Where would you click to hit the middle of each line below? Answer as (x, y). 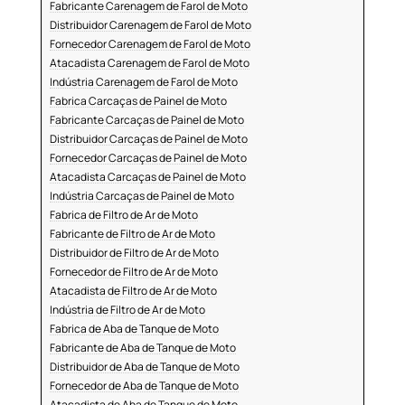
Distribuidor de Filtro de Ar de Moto (134, 253)
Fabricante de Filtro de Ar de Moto (132, 234)
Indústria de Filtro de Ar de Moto (127, 310)
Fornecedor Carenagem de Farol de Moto (150, 44)
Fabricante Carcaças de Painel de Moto (146, 120)
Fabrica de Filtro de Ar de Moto (123, 215)
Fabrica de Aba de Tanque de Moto (134, 329)
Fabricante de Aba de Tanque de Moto (142, 348)
